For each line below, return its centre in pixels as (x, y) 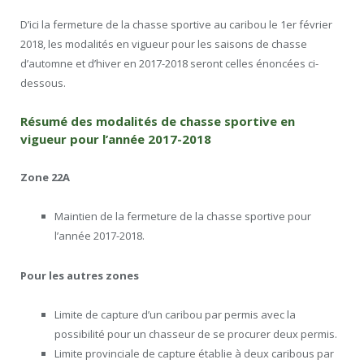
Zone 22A (45, 178)
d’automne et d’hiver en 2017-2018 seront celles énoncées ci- (169, 64)
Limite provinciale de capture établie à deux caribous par (194, 353)
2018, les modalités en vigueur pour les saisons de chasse (164, 44)
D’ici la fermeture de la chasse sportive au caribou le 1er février (176, 25)
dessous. (43, 83)
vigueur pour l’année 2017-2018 (116, 139)
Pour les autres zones (80, 275)
